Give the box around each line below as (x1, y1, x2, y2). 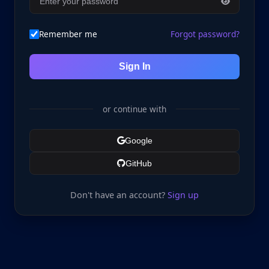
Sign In (118, 61, 151, 71)
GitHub (125, 158, 152, 168)
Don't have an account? (70, 189, 168, 201)
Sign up (168, 189, 199, 201)
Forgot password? (171, 28, 240, 40)
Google (124, 135, 153, 145)
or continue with (103, 103, 166, 115)
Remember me (39, 28, 97, 40)
